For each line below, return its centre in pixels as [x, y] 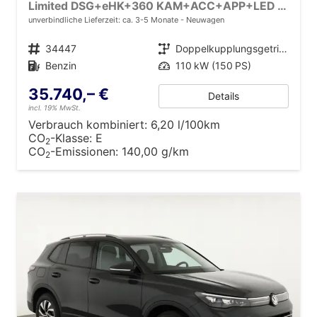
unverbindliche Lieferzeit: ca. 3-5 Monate [104, 19]
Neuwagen [204, 19]
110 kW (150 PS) [213, 65]
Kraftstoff [39, 65]
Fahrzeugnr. [38, 48]
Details [224, 96]
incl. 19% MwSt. [54, 107]
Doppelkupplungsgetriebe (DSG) [283, 48]
